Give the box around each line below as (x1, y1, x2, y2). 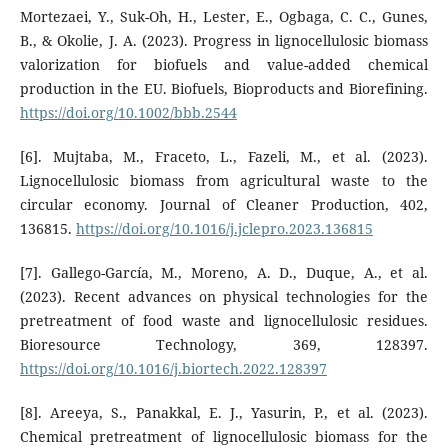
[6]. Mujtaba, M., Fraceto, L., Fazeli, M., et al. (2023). (19, 146, 429, 166)
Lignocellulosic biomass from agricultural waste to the (19, 170, 429, 190)
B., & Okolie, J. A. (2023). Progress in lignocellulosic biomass (19, 30, 429, 50)
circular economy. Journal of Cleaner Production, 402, (19, 194, 429, 214)
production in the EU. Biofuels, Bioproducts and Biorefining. (19, 78, 429, 98)
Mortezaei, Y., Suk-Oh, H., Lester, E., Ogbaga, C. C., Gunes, (19, 6, 429, 26)
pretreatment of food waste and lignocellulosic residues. (19, 310, 429, 330)
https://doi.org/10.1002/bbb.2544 (19, 102, 237, 122)
